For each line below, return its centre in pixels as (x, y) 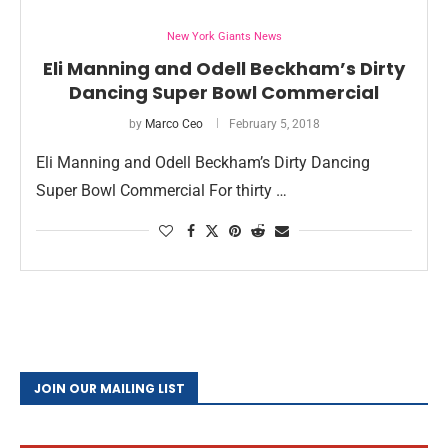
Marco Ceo (173, 123)
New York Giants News (224, 36)
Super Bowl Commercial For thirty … (161, 190)
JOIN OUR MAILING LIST (109, 388)
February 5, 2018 (274, 123)
